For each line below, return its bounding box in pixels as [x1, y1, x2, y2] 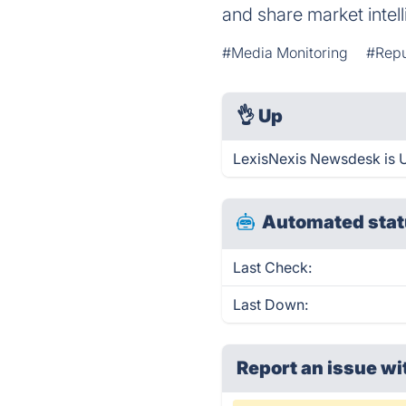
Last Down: [233, 295, 309, 314]
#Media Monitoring [222, 43, 349, 62]
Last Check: [233, 258, 313, 276]
